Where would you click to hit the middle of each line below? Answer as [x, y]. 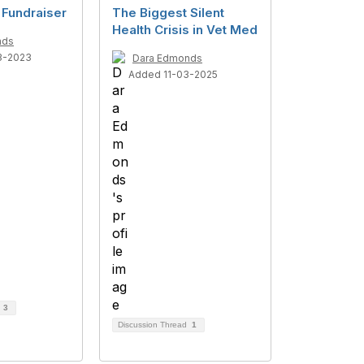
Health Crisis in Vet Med [185, 30]
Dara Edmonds [167, 58]
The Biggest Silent [168, 13]
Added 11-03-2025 [173, 75]
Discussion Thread [154, 325]
